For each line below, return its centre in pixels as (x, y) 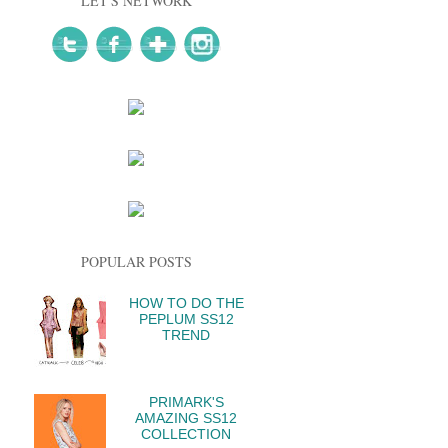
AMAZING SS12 (186, 418)
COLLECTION (186, 434)
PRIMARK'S (186, 402)
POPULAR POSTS (136, 261)
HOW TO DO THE (186, 302)
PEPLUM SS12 (186, 318)
